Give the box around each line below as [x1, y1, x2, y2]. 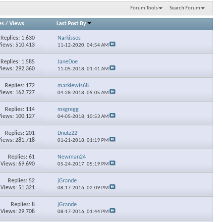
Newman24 [57, 154, 86, 160]
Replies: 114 [4, 106, 35, 112]
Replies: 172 [4, 82, 35, 89]
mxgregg [57, 106, 79, 112]
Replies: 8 [10, 201, 35, 208]
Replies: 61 [7, 154, 35, 160]
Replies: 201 [4, 130, 35, 136]
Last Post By [56, 20, 87, 27]
